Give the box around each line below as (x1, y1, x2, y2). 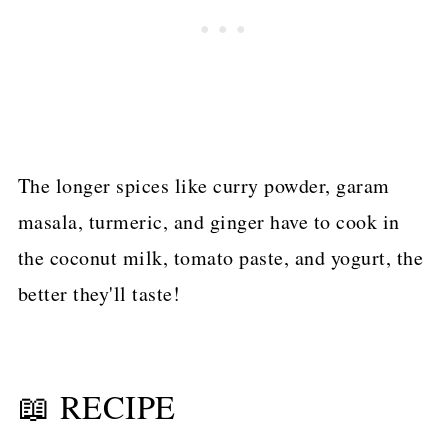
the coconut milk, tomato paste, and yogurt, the (17, 244, 424, 272)
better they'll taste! (17, 280, 181, 308)
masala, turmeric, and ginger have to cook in (17, 208, 400, 236)
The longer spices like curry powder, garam (17, 172, 390, 200)
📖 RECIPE (17, 385, 176, 429)
